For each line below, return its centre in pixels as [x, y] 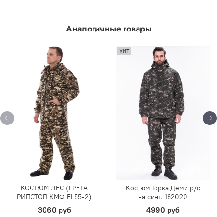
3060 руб [54, 209]
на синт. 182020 [163, 196]
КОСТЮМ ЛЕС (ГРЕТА [54, 188]
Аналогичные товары [108, 28]
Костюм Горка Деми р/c [163, 188]
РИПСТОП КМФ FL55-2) [54, 196]
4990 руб [163, 209]
